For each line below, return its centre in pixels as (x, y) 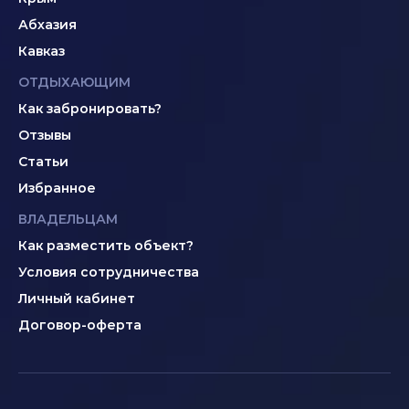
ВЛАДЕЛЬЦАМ (68, 219)
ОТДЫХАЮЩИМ (74, 82)
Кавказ (42, 51)
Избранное (57, 188)
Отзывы (45, 135)
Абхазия (47, 25)
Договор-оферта (80, 325)
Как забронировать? (90, 109)
